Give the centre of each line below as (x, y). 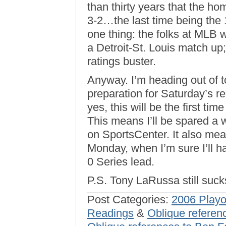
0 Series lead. (121, 162)
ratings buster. (122, 61)
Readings (110, 213)
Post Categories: (129, 200)
